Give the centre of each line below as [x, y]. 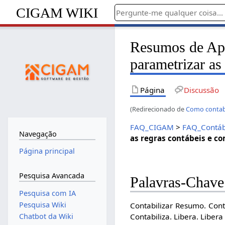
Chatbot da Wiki [46, 216]
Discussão [201, 90]
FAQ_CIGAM [152, 127]
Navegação [38, 134]
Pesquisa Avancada [51, 175]
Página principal [47, 151]
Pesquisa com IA [47, 193]
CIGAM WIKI [57, 13]
